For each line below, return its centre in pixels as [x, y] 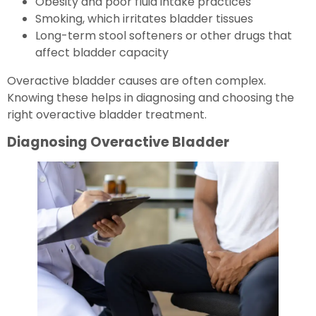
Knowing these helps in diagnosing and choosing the [151, 97]
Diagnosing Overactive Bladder [118, 142]
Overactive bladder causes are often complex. [136, 80]
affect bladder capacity [102, 52]
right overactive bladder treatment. [107, 114]
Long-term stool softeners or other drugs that [164, 35]
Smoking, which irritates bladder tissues [144, 18]
